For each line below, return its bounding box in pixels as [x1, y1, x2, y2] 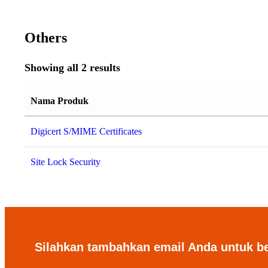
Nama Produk [31, 96, 89, 106]
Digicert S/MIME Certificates [31, 126, 142, 137]
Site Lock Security [31, 157, 101, 167]
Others [25, 30, 68, 45]
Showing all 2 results [25, 62, 121, 74]
